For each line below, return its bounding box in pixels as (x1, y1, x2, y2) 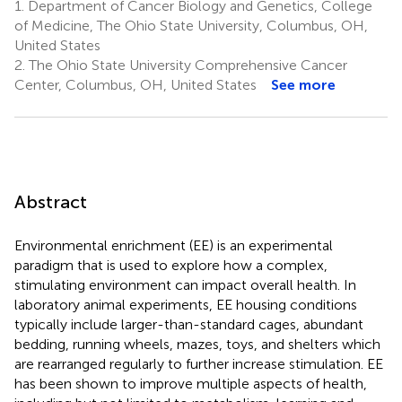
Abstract (14, 190, 87, 213)
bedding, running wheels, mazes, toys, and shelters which (14, 335, 380, 353)
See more (271, 75, 336, 93)
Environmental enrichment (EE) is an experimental (14, 236, 333, 254)
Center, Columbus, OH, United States (14, 75, 257, 93)
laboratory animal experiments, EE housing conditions (14, 295, 357, 313)
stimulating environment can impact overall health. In (14, 275, 356, 293)
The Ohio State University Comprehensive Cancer (25, 56, 347, 74)
